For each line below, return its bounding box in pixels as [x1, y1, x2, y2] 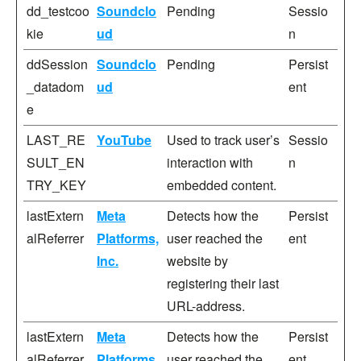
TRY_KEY [27, 176, 86, 194]
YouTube [97, 131, 151, 149]
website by [167, 251, 228, 270]
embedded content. [167, 176, 276, 194]
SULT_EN [27, 153, 85, 172]
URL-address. [167, 297, 245, 315]
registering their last [167, 274, 279, 293]
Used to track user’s [167, 131, 280, 149]
